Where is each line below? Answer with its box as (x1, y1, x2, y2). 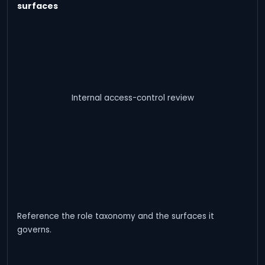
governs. (17, 224, 51, 235)
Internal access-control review (71, 92, 194, 104)
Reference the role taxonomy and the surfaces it (17, 211, 214, 222)
